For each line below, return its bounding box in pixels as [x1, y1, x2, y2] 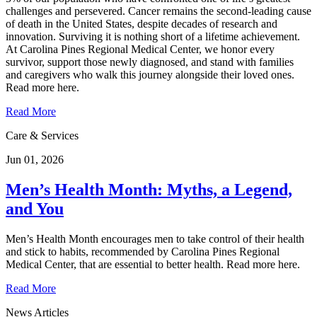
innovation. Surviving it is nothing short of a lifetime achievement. [6, 30, 300, 42]
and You [6, 199, 64, 218]
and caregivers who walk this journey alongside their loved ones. [6, 68, 294, 81]
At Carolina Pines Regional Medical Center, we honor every [6, 42, 275, 55]
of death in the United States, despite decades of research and [6, 17, 277, 30]
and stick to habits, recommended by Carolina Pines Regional [6, 245, 279, 258]
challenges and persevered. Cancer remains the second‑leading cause [6, 4, 311, 17]
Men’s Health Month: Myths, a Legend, [6, 180, 292, 199]
